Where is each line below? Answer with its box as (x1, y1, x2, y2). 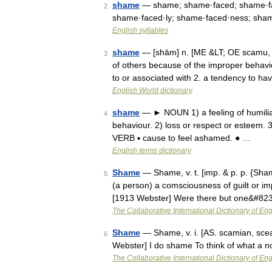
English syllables (112, 26, 168, 35)
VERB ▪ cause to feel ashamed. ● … (112, 133, 251, 143)
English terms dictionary (112, 146, 191, 155)
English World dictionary (112, 86, 192, 95)
